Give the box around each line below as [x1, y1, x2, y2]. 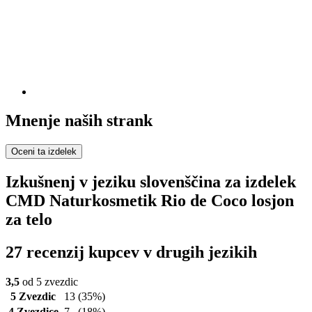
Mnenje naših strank [6, 111, 153, 130]
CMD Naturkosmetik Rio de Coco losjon [6, 192, 294, 210]
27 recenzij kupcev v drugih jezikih [6, 243, 257, 262]
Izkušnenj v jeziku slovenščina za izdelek [6, 173, 296, 192]
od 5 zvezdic [19, 276, 78, 288]
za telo [6, 210, 52, 229]
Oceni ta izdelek [11, 146, 77, 157]
